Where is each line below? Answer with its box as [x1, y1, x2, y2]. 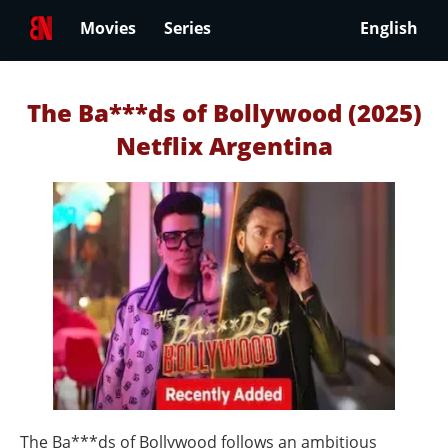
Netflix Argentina [115, 129, 333, 162]
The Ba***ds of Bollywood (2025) [26, 96, 422, 129]
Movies [80, 17, 136, 40]
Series [164, 17, 211, 40]
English [360, 17, 418, 40]
